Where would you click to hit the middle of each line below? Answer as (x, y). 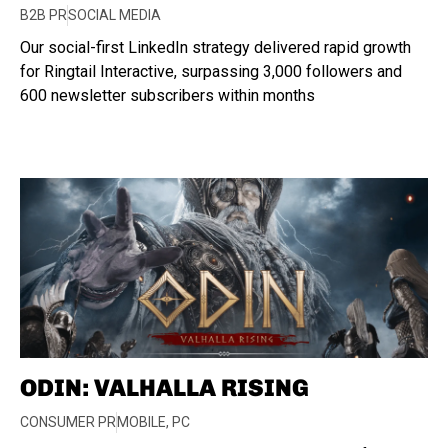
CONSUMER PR (68, 422)
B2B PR (43, 15)
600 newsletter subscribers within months (167, 95)
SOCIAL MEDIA (114, 15)
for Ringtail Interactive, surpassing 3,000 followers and (211, 71)
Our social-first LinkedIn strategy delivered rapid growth (215, 47)
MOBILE (141, 422)
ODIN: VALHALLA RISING (164, 387)
